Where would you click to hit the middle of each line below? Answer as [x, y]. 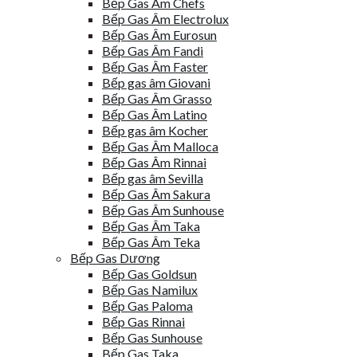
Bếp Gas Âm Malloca [160, 146]
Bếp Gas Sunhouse [152, 337]
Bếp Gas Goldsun [149, 274]
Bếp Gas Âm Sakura [156, 194]
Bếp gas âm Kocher [155, 130]
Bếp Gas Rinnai [143, 322]
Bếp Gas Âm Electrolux [165, 19]
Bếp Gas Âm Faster [155, 67]
